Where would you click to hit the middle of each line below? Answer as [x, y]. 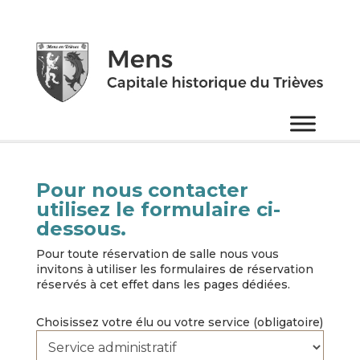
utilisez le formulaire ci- [158, 209]
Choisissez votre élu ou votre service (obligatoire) [179, 322]
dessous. [81, 229]
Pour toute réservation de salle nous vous [157, 254]
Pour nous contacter [142, 190]
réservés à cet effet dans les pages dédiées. [163, 284]
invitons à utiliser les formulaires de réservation [174, 269]
